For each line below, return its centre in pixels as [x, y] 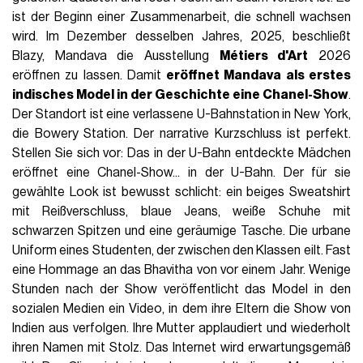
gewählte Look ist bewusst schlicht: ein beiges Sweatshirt [181, 192]
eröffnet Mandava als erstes [258, 76]
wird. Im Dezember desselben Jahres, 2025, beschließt [181, 37]
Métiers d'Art [264, 56]
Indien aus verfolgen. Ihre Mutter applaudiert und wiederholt [181, 329]
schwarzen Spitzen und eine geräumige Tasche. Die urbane [181, 231]
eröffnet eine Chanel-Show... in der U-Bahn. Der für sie [181, 173]
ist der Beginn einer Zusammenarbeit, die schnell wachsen [181, 17]
